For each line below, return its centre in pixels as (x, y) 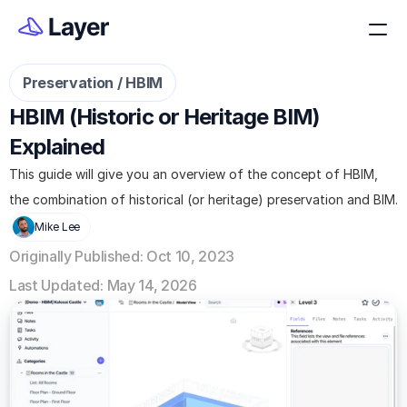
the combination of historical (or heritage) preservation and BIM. (203, 199)
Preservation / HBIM (93, 83)
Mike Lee (58, 227)
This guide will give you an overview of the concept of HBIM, (194, 174)
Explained (57, 147)
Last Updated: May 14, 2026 (103, 285)
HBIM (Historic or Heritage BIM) (165, 117)
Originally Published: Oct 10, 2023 (122, 256)
